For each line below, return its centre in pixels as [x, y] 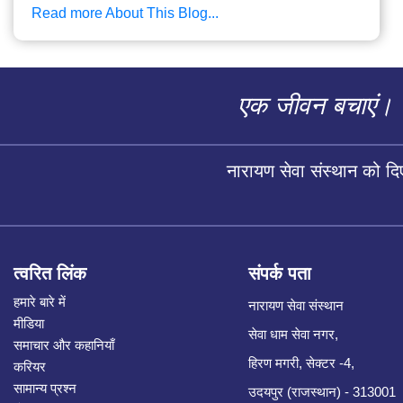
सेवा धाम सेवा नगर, [294, 334]
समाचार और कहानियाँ [64, 345]
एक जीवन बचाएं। [315, 105]
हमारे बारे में [40, 301]
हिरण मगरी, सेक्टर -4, [302, 363]
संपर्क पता [280, 273]
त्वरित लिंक [50, 273]
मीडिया [29, 323]
